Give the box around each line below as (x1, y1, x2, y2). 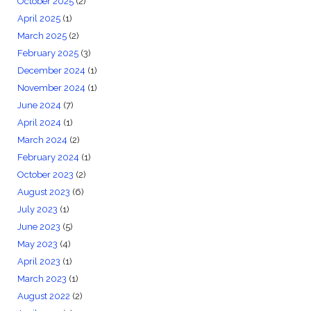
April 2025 (17, 12, 60, 24)
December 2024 (17, 65, 85, 76)
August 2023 (17, 186, 70, 197)
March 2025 (17, 30, 67, 41)
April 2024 (17, 117, 61, 128)
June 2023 (17, 221, 60, 232)
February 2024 (17, 151, 79, 162)
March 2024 (17, 134, 67, 145)
